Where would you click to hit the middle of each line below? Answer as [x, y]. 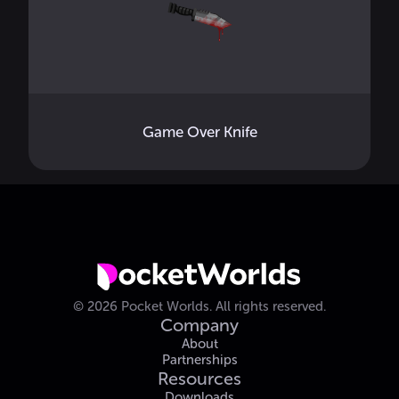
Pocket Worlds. [165, 306]
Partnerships [199, 360]
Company [199, 325]
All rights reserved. [271, 306]
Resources [199, 379]
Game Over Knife [199, 132]
